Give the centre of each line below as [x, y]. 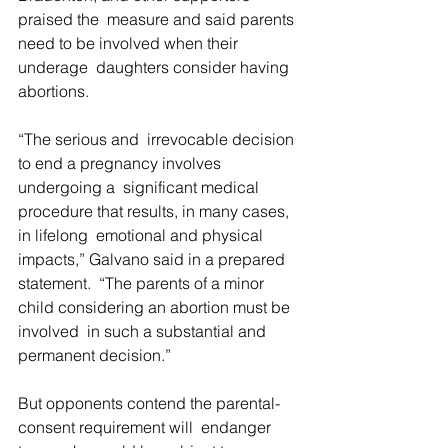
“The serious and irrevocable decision [158, 139]
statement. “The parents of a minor [143, 283]
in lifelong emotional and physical [142, 235]
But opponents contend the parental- [149, 403]
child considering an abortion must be [156, 307]
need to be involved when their [130, 43]
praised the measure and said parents [158, 19]
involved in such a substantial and [144, 331]
